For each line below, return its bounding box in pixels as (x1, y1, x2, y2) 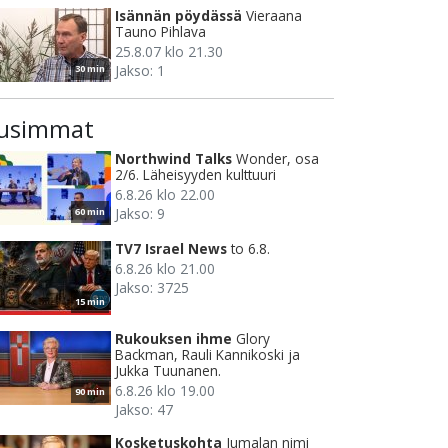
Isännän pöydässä (115, 5, 242, 25)
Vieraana (246, 5, 302, 25)
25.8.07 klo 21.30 (115, 41, 223, 61)
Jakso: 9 (115, 203, 165, 223)
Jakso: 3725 (115, 277, 189, 297)
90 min (75, 384, 105, 398)
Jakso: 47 (115, 399, 173, 419)
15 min (75, 294, 105, 308)
